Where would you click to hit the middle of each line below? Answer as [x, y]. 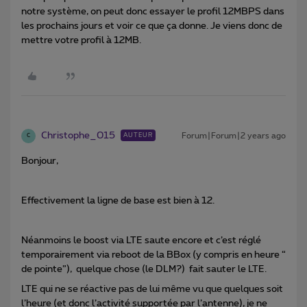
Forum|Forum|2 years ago [234, 135]
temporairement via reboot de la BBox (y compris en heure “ [153, 255]
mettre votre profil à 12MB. [81, 40]
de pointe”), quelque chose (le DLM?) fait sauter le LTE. [144, 269]
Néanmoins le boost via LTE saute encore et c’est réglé [141, 240]
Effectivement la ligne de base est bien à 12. [118, 200]
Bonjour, [40, 161]
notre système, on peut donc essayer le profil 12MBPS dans [153, 11]
